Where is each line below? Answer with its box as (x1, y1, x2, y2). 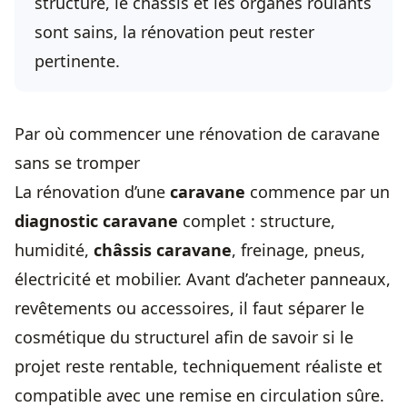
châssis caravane (94, 239, 232, 261)
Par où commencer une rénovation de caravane (15, 123, 380, 144)
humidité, (15, 239, 94, 261)
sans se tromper (15, 152, 140, 174)
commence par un (245, 181, 390, 203)
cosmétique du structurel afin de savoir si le (15, 326, 353, 348)
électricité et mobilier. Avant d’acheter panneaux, (15, 268, 391, 290)
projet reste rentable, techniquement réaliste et (15, 355, 382, 377)
